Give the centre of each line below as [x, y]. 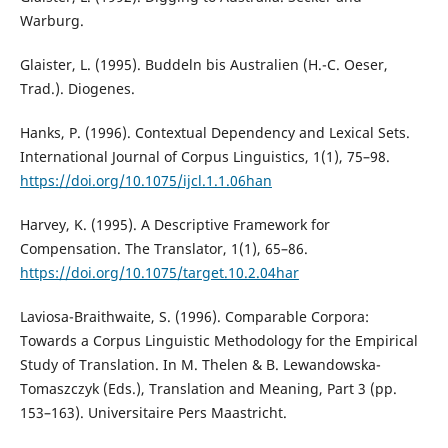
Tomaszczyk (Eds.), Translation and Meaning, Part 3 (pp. [208, 389]
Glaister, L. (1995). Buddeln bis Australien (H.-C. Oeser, [203, 64]
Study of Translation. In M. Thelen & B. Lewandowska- [200, 365]
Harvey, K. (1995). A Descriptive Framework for [174, 224]
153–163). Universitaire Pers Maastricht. [153, 413]
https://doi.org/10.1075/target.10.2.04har [159, 272]
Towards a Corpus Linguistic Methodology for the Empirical [218, 341]
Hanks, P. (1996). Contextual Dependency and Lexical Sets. [214, 132]
